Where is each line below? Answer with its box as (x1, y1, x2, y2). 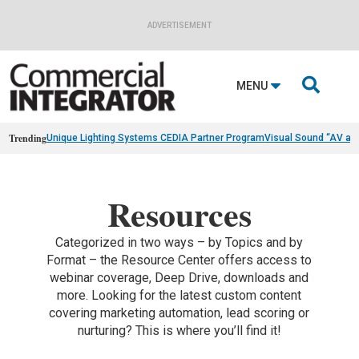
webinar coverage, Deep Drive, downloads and (50, 269, 309, 285)
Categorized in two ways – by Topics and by (55, 234, 304, 250)
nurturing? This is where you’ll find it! (77, 322, 281, 338)
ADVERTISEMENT (147, 21, 212, 30)
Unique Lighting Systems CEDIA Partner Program (46, 131, 265, 143)
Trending (9, 131, 47, 145)
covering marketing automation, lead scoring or (49, 305, 310, 321)
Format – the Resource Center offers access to (46, 252, 313, 268)
